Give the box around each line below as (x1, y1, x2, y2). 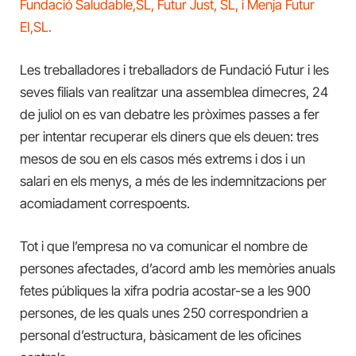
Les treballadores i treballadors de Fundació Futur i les (20, 61, 329, 78)
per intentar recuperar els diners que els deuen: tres (20, 128, 319, 145)
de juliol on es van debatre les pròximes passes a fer (20, 106, 319, 122)
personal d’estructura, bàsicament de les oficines (20, 327, 301, 344)
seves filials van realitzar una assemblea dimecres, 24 (20, 83, 328, 100)
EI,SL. (20, 18, 52, 35)
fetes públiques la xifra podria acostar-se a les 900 (20, 283, 311, 300)
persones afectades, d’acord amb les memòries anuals (20, 261, 335, 277)
